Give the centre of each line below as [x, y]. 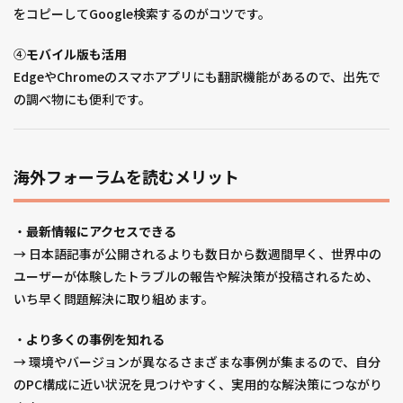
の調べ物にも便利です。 [82, 99]
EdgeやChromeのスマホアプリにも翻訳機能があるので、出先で [197, 77]
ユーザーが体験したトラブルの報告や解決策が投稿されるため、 [196, 277]
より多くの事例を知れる [95, 340]
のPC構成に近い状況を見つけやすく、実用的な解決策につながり [198, 385]
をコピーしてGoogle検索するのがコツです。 [142, 14]
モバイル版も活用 [76, 54]
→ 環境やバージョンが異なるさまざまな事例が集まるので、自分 [197, 362]
